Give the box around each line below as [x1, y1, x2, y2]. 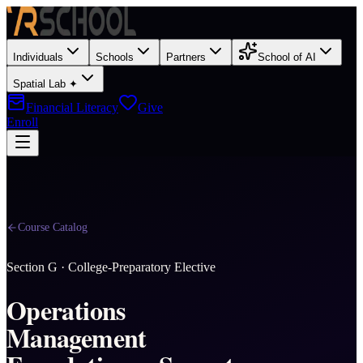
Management [6, 318, 147, 357]
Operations [6, 290, 126, 329]
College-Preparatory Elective [68, 260, 216, 274]
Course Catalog [18, 221, 88, 233]
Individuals [13, 51, 63, 63]
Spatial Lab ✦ [13, 78, 78, 90]
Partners [166, 51, 206, 63]
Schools [96, 51, 134, 63]
